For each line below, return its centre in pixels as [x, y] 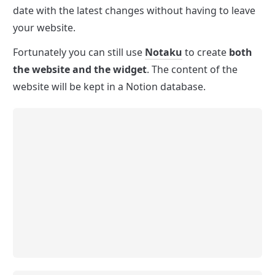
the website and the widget [80, 69]
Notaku [164, 52]
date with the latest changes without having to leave [134, 10]
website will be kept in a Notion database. [109, 86]
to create [206, 52]
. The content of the [192, 69]
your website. [44, 27]
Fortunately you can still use [79, 52]
